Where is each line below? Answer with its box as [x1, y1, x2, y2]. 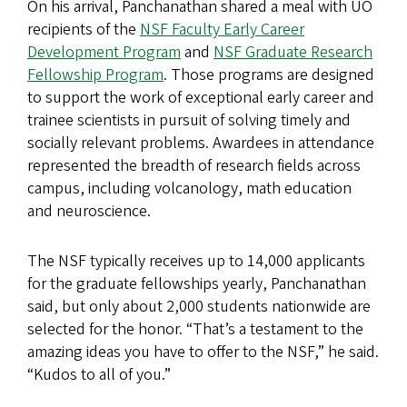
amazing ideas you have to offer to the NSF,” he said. [27, 341, 379, 364]
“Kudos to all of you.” [27, 363, 171, 387]
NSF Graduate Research [213, 41, 372, 65]
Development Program [27, 41, 181, 65]
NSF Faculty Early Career [140, 18, 304, 42]
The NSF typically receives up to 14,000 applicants [27, 250, 365, 273]
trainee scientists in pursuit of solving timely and [27, 109, 351, 133]
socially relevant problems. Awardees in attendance [27, 132, 374, 155]
